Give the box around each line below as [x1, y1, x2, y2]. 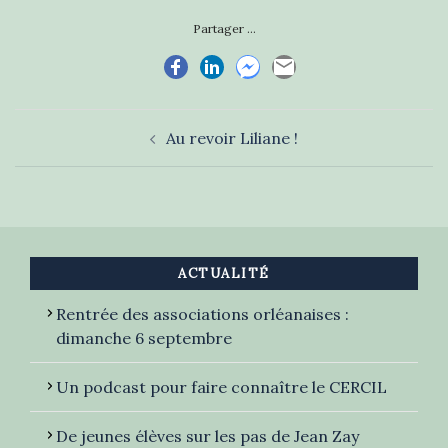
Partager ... [192, 21, 256, 36]
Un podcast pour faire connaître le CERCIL [56, 377, 387, 397]
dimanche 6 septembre [56, 328, 232, 348]
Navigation [14, 106, 130, 138]
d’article [14, 134, 102, 166]
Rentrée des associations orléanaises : [56, 304, 349, 324]
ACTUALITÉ [177, 265, 271, 282]
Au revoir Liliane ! [166, 128, 298, 148]
